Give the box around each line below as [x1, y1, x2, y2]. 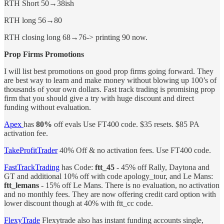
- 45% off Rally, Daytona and [114, 162, 209, 171]
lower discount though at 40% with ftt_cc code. [4, 198, 153, 207]
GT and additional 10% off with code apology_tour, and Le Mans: [4, 171, 213, 180]
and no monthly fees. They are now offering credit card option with [4, 189, 216, 198]
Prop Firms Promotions [4, 49, 84, 58]
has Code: [59, 162, 95, 171]
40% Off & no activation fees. [57, 145, 156, 154]
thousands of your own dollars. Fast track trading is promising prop [4, 84, 215, 93]
